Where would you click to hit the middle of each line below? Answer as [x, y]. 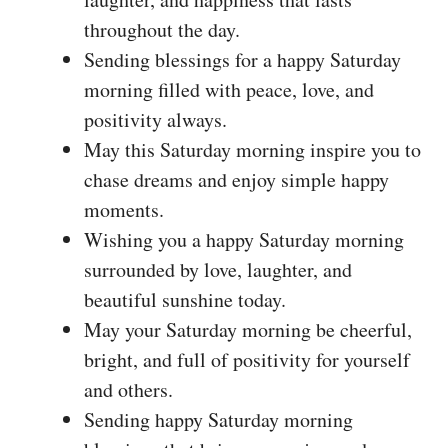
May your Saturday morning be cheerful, [248, 329]
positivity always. [155, 119]
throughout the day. [162, 29]
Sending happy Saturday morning [218, 419]
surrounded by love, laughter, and [218, 269]
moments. [124, 209]
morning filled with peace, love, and [229, 89]
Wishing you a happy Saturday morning [244, 239]
